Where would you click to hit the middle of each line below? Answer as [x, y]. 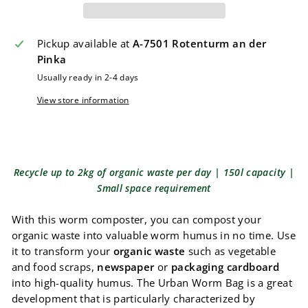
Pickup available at [85, 44]
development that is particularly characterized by [134, 299]
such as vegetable [231, 251]
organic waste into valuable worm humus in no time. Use [154, 235]
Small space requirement [154, 188]
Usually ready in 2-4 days [88, 77]
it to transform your [63, 251]
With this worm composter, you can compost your [136, 220]
